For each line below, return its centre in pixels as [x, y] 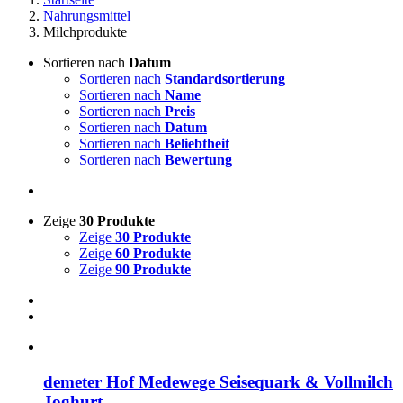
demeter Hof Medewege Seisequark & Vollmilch [218, 381]
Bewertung [198, 160]
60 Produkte [153, 253]
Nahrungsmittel [87, 16]
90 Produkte [153, 269]
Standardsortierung [225, 79]
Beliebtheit [197, 143]
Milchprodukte [85, 32]
